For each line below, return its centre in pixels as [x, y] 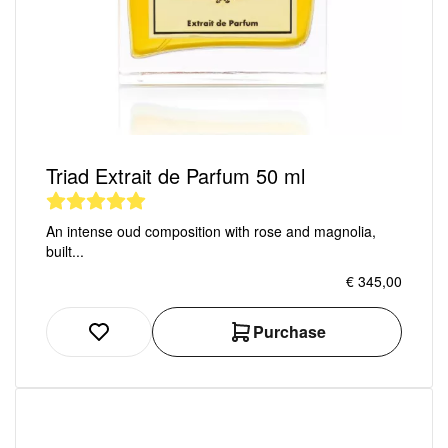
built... [65, 250]
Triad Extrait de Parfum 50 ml [175, 175]
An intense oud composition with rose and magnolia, [211, 230]
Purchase [289, 331]
